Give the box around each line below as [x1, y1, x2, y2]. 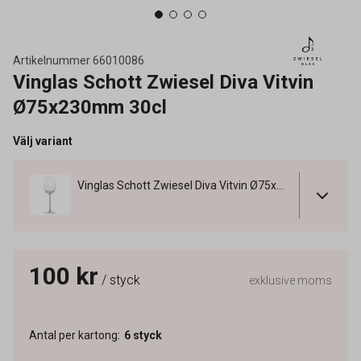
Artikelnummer [13, 54, 90, 67]
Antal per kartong [29, 328, 118, 342]
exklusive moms [249, 273, 332, 287]
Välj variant [13, 135, 73, 147]
